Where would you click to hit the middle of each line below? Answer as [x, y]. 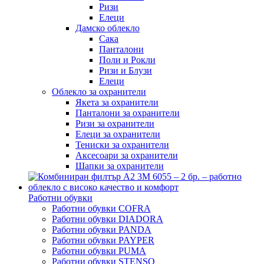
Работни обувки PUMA [99, 250]
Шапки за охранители [120, 166]
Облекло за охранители [99, 91]
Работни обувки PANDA [102, 229]
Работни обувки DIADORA [108, 219]
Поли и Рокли [127, 60]
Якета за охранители [117, 102]
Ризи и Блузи [126, 70]
